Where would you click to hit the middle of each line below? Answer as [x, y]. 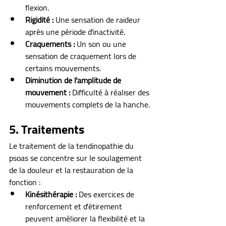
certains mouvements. [63, 68]
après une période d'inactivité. [75, 32]
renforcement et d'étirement [75, 206]
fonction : [25, 182]
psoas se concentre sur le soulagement [76, 158]
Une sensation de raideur [98, 19]
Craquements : [50, 44]
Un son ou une [101, 44]
